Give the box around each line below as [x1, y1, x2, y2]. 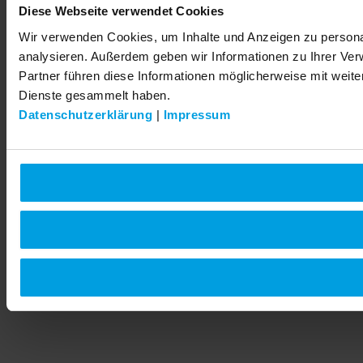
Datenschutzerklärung [19, 107, 152, 122]
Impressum [163, 107, 230, 122]
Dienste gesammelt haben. [19, 88, 170, 102]
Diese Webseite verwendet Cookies [19, 4, 224, 18]
